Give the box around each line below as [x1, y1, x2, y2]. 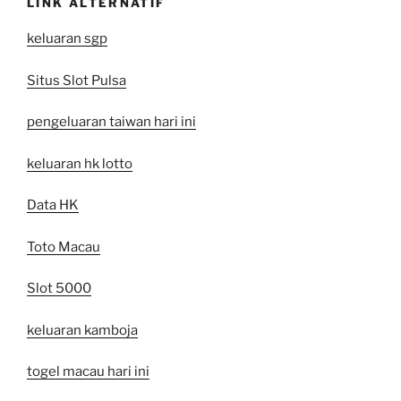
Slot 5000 [27, 280, 91, 297]
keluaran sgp [27, 30, 107, 47]
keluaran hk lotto [27, 155, 132, 172]
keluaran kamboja [27, 321, 138, 338]
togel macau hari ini [27, 363, 149, 380]
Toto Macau [27, 238, 100, 255]
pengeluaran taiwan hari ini [27, 114, 196, 131]
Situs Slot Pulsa [27, 72, 126, 89]
